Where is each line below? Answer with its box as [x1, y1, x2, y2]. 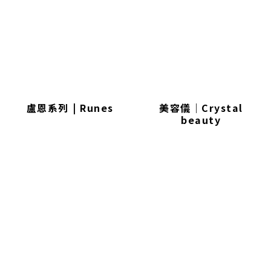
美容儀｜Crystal [159, 100, 243, 116]
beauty [181, 113, 221, 128]
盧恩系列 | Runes [26, 100, 114, 116]
